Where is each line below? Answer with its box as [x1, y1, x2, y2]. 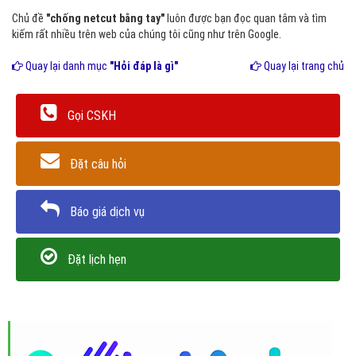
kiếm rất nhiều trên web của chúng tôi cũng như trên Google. [12, 28, 281, 41]
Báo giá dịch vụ [70, 203, 145, 219]
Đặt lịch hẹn [68, 252, 126, 268]
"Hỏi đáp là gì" [110, 60, 178, 72]
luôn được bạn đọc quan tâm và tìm [164, 12, 327, 25]
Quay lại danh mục [23, 60, 110, 72]
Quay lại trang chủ [261, 60, 344, 72]
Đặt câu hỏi [70, 156, 126, 172]
